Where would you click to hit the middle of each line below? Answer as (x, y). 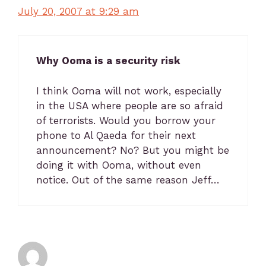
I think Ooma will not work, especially (129, 91)
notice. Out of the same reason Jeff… (128, 180)
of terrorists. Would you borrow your (126, 120)
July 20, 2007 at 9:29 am (78, 11)
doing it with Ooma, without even (119, 165)
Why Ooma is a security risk (108, 61)
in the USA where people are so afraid (130, 105)
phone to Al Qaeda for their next (116, 135)
